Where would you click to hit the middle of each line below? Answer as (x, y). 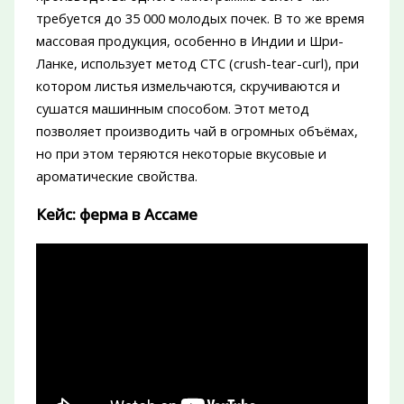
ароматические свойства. (116, 176)
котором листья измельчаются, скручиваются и (188, 86)
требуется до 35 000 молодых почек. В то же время (200, 18)
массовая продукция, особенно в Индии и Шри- (189, 41)
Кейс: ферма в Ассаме (116, 215)
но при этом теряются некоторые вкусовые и (181, 154)
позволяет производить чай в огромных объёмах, (197, 131)
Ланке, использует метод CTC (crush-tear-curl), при (197, 64)
